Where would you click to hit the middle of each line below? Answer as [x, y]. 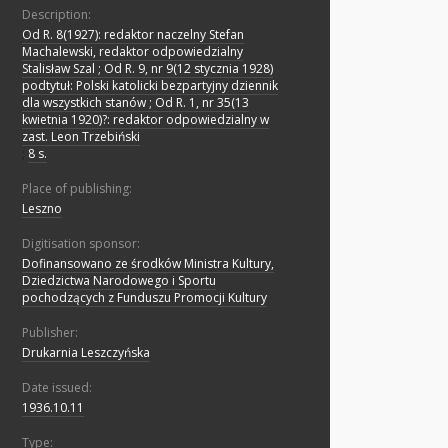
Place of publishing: [77, 189]
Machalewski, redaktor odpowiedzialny [132, 52]
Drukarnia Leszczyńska [86, 353]
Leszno [42, 209]
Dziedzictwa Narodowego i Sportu [119, 281]
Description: [56, 15]
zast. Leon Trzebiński [81, 137]
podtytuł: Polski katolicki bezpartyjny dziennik [150, 86]
